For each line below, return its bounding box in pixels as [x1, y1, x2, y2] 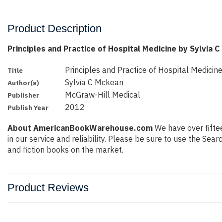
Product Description [7, 22, 102, 35]
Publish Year [7, 103, 49, 112]
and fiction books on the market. [7, 145, 123, 155]
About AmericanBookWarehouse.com [7, 123, 153, 133]
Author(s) [7, 78, 39, 87]
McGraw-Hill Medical [65, 90, 141, 100]
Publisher [7, 91, 39, 100]
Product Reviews [7, 181, 89, 194]
